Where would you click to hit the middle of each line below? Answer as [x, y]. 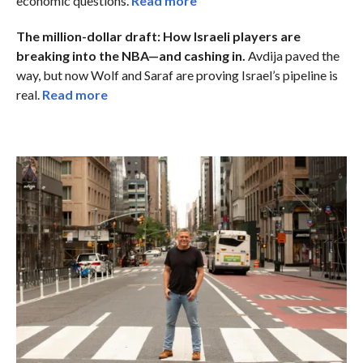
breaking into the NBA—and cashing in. [130, 55]
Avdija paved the [292, 55]
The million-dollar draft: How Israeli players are [158, 36]
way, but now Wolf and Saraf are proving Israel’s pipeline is [177, 75]
